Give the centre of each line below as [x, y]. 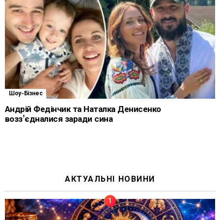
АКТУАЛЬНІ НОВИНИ [110, 179]
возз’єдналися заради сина [59, 119]
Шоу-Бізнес [26, 93]
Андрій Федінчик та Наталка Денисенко [83, 109]
